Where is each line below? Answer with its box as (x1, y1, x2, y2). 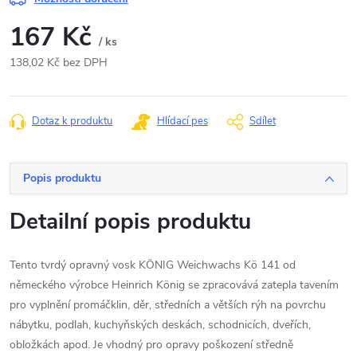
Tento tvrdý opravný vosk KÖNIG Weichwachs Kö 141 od (10, 257, 296, 273)
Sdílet (249, 114, 276, 128)
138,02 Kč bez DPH (10, 55, 108, 70)
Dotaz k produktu (32, 114, 112, 128)
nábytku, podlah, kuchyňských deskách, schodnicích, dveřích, (10, 317, 311, 332)
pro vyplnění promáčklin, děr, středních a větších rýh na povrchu (10, 297, 326, 312)
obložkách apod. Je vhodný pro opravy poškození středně (10, 337, 293, 352)
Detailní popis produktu (10, 206, 251, 237)
